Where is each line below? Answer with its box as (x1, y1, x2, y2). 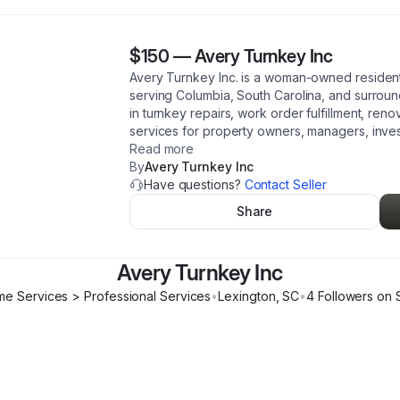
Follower (314, 288, 368, 304)
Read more (129, 141, 195, 156)
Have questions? (144, 177, 245, 192)
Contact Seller (244, 177, 327, 192)
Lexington (218, 288, 276, 304)
